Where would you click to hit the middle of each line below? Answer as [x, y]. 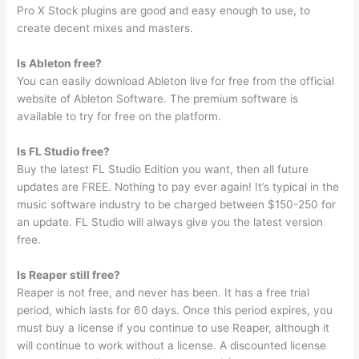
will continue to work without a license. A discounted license [172, 345]
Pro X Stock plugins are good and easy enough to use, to [164, 11]
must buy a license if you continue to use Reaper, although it [173, 328]
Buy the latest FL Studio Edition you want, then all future [163, 169]
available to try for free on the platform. [119, 117]
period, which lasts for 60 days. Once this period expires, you [175, 310]
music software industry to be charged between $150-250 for [177, 205]
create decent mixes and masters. [105, 28]
